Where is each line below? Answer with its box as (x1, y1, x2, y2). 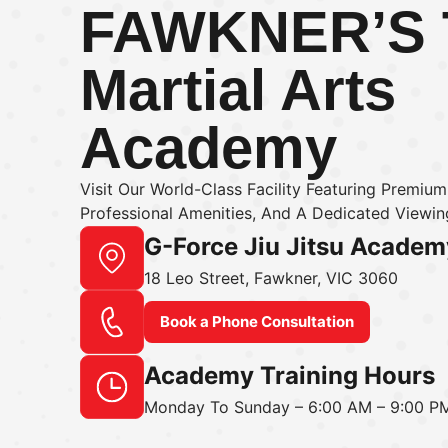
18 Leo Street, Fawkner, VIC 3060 (144, 268, 398, 288)
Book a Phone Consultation (160, 312, 354, 331)
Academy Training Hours (144, 361, 435, 390)
